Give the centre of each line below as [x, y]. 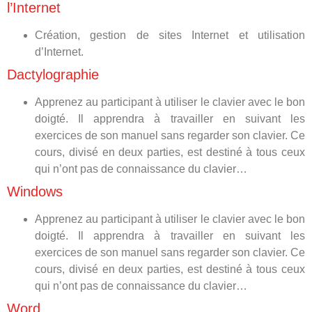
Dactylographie [53, 75]
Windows [37, 192]
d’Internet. [59, 52]
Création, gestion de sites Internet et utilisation [170, 35]
